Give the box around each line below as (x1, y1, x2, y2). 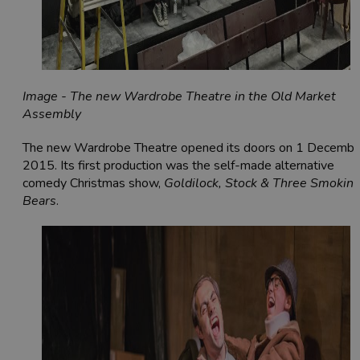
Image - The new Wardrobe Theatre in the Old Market (22, 88, 336, 106)
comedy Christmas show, (22, 174, 164, 193)
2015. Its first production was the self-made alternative (22, 157, 334, 175)
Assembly (22, 105, 81, 124)
